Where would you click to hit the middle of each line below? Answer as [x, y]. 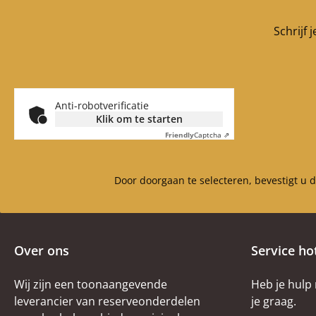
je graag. [274, 301]
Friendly [180, 135]
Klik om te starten [139, 119]
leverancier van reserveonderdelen [107, 301]
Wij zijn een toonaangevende [91, 284]
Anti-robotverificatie [102, 105]
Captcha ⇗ [212, 135]
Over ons [42, 250]
